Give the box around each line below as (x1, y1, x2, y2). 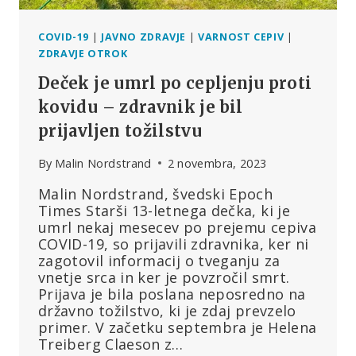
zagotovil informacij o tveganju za (38, 250, 281, 270)
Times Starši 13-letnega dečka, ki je (38, 200, 290, 220)
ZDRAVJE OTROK (38, 46, 128, 60)
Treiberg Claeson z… (38, 334, 184, 354)
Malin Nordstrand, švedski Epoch (38, 184, 273, 203)
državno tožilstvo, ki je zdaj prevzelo (38, 300, 296, 320)
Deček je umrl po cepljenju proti (38, 73, 312, 94)
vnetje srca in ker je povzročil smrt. (38, 267, 290, 287)
